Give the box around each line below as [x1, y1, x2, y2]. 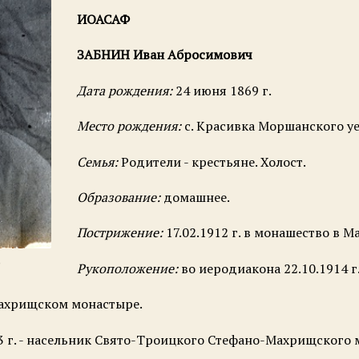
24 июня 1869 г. [175, 81, 272, 99]
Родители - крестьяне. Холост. [120, 152, 306, 171]
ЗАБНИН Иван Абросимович [76, 46, 252, 64]
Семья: [76, 152, 121, 171]
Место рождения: [76, 117, 184, 135]
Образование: [76, 188, 160, 207]
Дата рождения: [76, 81, 175, 99]
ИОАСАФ [76, 10, 130, 29]
